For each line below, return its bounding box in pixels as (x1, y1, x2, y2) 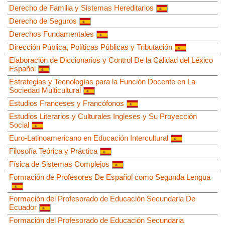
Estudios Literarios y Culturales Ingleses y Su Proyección (9, 111, 197, 121)
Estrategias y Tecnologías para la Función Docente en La (9, 77, 195, 86)
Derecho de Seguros (9, 16, 77, 25)
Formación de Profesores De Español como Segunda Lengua (9, 172, 210, 181)
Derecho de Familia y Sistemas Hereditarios (9, 3, 154, 12)
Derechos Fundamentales (9, 29, 94, 38)
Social (9, 120, 29, 129)
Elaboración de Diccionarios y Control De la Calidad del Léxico (9, 55, 213, 64)
